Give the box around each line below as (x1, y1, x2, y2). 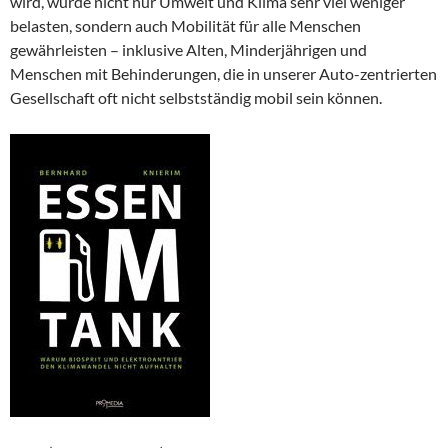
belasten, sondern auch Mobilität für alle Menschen (10, 16, 361, 36)
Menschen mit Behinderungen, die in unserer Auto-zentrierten (10, 64, 437, 84)
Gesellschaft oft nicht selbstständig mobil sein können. (10, 88, 382, 108)
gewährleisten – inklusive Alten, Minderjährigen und (10, 40, 367, 60)
